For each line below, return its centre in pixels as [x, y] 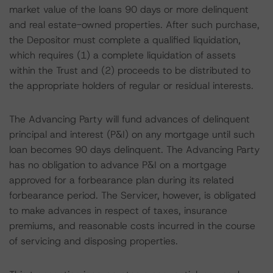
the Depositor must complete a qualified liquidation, [125, 40]
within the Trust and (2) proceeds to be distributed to [130, 70]
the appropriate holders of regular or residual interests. [131, 86]
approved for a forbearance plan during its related [122, 180]
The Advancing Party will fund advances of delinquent [129, 119]
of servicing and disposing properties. [94, 241]
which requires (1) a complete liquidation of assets [122, 55]
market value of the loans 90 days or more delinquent [129, 9]
